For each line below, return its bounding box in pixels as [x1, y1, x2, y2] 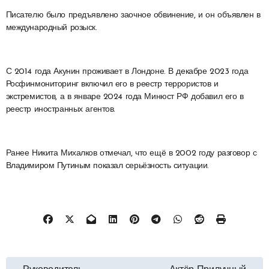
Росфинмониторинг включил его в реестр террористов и [5, 80, 219, 89]
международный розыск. [5, 23, 97, 33]
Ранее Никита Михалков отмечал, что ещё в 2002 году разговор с [5, 149, 257, 159]
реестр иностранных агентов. [5, 105, 115, 115]
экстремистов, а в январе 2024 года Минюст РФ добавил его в [5, 92, 244, 102]
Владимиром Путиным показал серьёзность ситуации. [5, 162, 209, 171]
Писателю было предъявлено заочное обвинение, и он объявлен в [5, 11, 261, 20]
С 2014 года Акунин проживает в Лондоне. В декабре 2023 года [5, 67, 249, 77]
